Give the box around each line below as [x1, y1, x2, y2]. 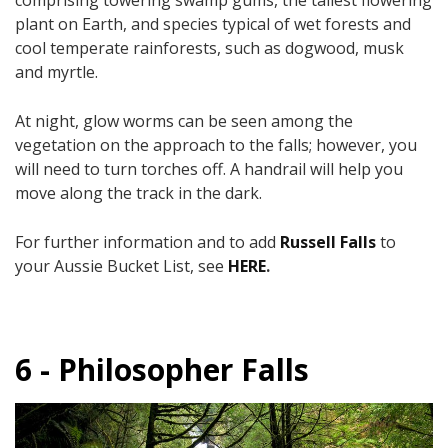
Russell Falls [280, 230, 376, 253]
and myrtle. [15, 60, 98, 83]
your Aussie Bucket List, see [15, 254, 228, 277]
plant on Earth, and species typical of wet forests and [15, 12, 411, 35]
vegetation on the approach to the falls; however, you [15, 133, 417, 156]
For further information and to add [15, 230, 280, 253]
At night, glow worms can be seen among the [15, 109, 353, 132]
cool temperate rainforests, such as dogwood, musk [15, 36, 404, 59]
